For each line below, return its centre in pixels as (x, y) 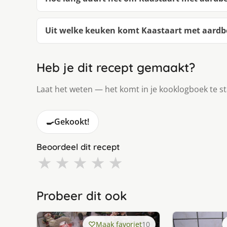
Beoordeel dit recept (78, 146)
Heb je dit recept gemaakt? (116, 67)
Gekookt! (72, 121)
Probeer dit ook (82, 195)
